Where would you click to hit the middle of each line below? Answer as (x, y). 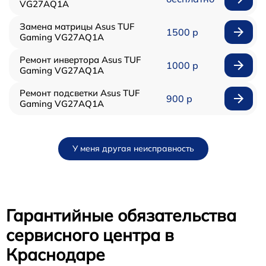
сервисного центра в (90, 235)
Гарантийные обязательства (121, 216)
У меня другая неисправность (133, 149)
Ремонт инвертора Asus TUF (80, 60)
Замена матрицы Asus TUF (77, 27)
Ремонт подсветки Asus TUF (80, 93)
